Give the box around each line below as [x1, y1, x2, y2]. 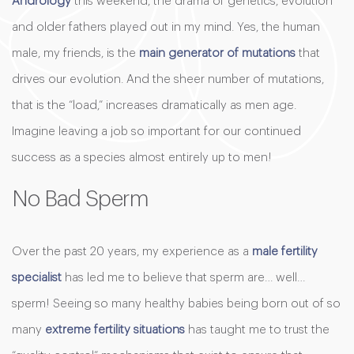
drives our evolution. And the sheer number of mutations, [12, 73, 324, 85]
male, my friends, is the [12, 47, 139, 59]
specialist [12, 272, 62, 284]
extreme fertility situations [45, 324, 185, 336]
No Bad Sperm [12, 188, 149, 210]
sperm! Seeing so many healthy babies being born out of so [12, 298, 341, 310]
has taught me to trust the [185, 324, 330, 336]
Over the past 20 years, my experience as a [12, 246, 252, 258]
